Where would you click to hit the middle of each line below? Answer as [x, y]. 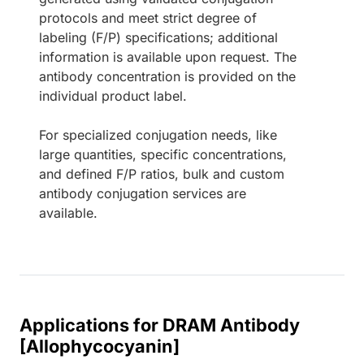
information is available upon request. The [168, 57]
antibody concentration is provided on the [167, 77]
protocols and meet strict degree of [148, 18]
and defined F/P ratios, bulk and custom [162, 174]
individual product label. [113, 96]
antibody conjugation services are [143, 194]
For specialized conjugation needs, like [158, 135]
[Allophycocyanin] [100, 347]
